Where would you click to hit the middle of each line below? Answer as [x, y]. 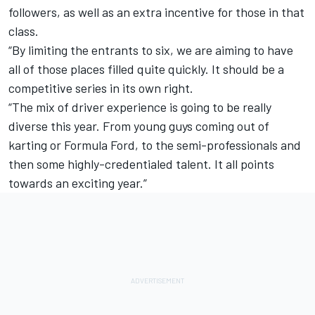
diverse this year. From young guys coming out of [139, 126]
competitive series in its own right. [101, 88]
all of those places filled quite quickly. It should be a [146, 69]
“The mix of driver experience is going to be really [140, 107]
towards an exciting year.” [78, 183]
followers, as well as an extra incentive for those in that [156, 12]
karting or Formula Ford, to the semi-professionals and [155, 145]
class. [24, 31]
